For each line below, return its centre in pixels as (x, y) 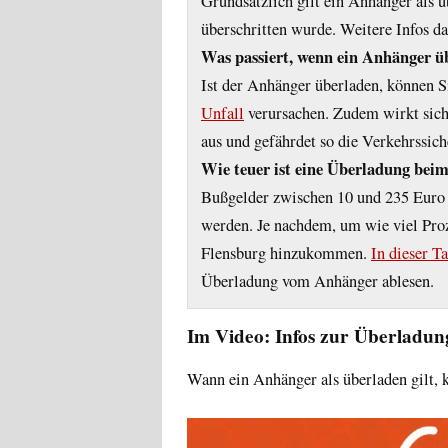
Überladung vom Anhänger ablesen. (317, 280)
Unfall (222, 112)
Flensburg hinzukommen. (286, 252)
